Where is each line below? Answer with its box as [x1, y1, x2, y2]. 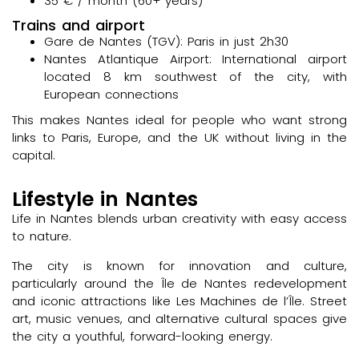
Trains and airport [12, 15, 145, 36]
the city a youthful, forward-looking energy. [12, 327, 272, 345]
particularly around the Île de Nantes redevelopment [12, 274, 347, 292]
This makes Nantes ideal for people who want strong [12, 111, 347, 129]
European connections [44, 86, 179, 103]
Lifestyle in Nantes [12, 185, 198, 214]
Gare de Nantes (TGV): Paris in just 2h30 [44, 33, 288, 50]
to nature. [12, 228, 71, 245]
